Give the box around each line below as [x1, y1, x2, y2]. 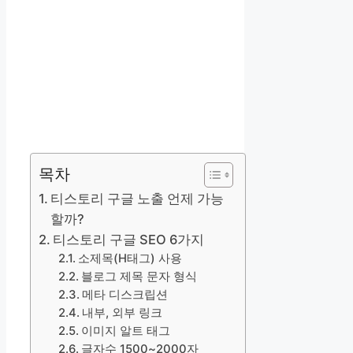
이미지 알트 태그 [80, 324, 170, 339]
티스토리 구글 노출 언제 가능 [50, 191, 225, 207]
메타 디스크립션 [81, 288, 168, 303]
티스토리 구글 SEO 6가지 [53, 232, 205, 248]
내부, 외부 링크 [81, 306, 162, 321]
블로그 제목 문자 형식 [80, 269, 197, 284]
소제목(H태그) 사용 [77, 251, 182, 266]
